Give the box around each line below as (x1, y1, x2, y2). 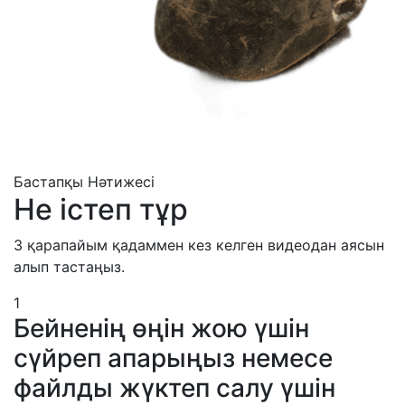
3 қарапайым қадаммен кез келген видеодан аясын (14, 235, 384, 254)
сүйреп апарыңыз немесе (14, 342, 333, 373)
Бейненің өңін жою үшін (14, 312, 309, 344)
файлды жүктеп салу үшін (14, 372, 335, 403)
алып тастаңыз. (14, 257, 125, 276)
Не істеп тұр (14, 191, 188, 227)
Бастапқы (14, 172, 83, 191)
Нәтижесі (88, 172, 155, 191)
